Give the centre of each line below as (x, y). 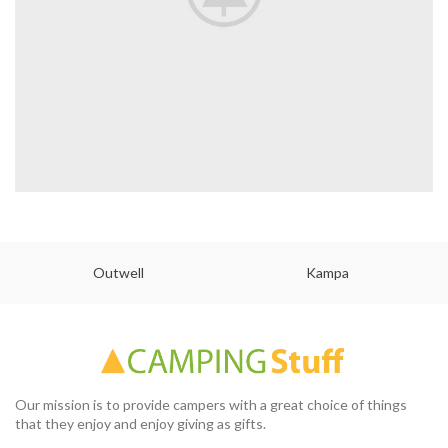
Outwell (119, 272)
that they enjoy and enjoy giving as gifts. (140, 424)
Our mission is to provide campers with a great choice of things (211, 405)
